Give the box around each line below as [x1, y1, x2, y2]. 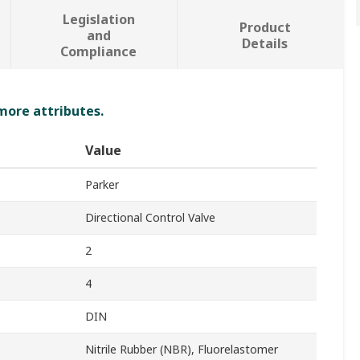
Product [239, 18, 291, 37]
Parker [85, 177, 119, 193]
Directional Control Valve [85, 210, 215, 226]
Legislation [62, 10, 135, 29]
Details [242, 35, 288, 53]
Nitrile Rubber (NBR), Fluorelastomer [85, 342, 278, 358]
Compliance [60, 43, 137, 61]
